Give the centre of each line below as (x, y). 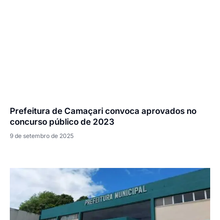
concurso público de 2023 (62, 122)
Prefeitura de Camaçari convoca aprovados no (103, 111)
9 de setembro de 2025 (42, 136)
